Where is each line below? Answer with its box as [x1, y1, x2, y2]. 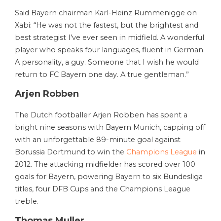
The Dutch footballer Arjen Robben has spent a [15, 110, 187, 120]
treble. [15, 197, 38, 206]
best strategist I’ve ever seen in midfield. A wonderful [15, 33, 204, 42]
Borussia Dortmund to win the [15, 147, 126, 157]
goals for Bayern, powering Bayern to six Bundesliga [15, 172, 203, 182]
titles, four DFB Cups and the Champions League [15, 184, 190, 194]
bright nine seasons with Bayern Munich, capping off [15, 123, 205, 132]
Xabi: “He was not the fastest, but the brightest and [15, 21, 198, 30]
